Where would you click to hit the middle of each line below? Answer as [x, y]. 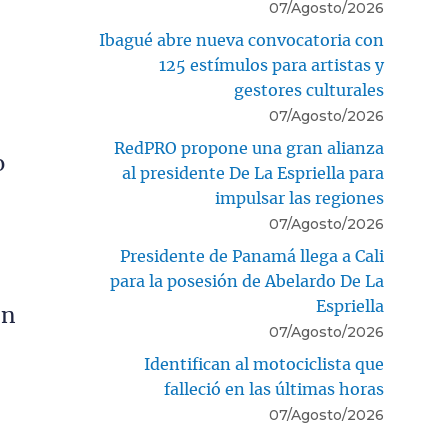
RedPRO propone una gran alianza [249, 149]
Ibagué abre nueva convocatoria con [241, 41]
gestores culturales [309, 91]
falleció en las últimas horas [274, 390]
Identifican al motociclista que [264, 365]
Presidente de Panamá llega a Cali [252, 257]
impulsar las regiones [299, 199]
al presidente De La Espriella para [253, 174]
